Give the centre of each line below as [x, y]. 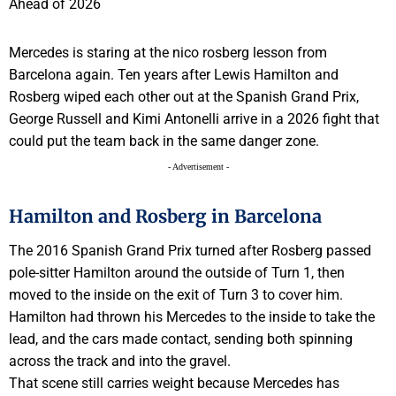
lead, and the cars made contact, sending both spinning [181, 339]
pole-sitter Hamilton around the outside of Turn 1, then [177, 272]
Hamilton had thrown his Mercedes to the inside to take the [192, 316]
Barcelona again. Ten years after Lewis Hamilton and [174, 75]
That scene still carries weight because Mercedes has [174, 383]
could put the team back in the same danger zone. [164, 141]
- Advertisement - [198, 167]
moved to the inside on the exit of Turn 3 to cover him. [176, 294]
